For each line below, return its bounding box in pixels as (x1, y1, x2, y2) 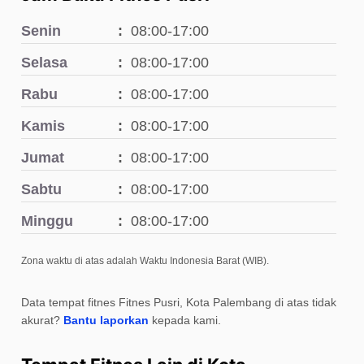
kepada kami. (149, 314, 222, 327)
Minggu (21, 213, 74, 230)
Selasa (21, 54, 68, 71)
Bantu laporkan (63, 314, 149, 327)
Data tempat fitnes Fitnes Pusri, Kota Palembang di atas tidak (21, 296, 337, 310)
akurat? (21, 314, 64, 327)
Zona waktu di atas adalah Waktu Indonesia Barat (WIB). (21, 255, 270, 267)
